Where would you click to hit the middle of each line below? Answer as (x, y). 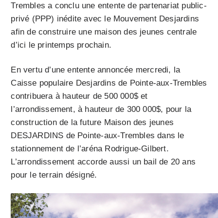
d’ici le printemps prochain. (61, 45)
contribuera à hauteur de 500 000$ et (79, 96)
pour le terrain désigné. (54, 175)
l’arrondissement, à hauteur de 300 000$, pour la (101, 109)
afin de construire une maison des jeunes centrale (104, 32)
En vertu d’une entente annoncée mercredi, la (96, 70)
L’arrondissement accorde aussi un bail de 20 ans (103, 162)
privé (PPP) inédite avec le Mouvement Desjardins (105, 18)
